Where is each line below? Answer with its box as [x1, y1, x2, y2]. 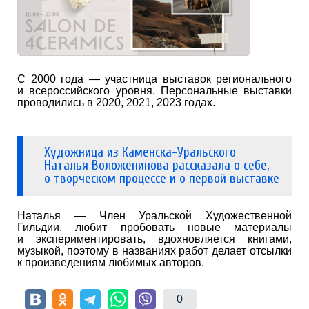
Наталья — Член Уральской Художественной [17, 210, 292, 222]
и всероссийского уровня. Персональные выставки [17, 85, 292, 97]
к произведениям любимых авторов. [17, 257, 204, 269]
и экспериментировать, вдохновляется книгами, [17, 233, 292, 246]
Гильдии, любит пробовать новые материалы [17, 221, 292, 234]
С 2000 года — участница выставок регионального [17, 73, 292, 86]
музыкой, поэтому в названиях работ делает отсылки [17, 245, 292, 257]
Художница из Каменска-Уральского [44, 145, 236, 161]
